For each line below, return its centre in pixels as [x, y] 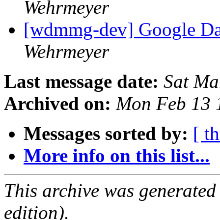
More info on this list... [117, 156]
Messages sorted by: [106, 134]
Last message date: [81, 82]
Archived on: [57, 104]
